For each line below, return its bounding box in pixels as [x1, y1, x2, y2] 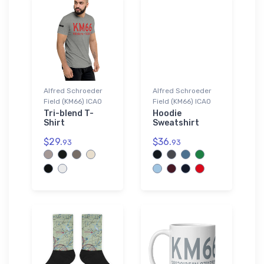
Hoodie [153, 108, 181, 118]
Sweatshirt [153, 117, 199, 128]
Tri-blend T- [44, 108, 94, 118]
